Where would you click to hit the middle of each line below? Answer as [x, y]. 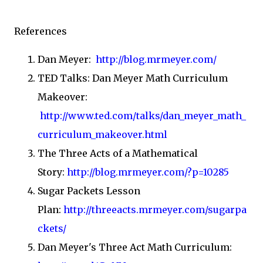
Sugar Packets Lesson [89, 191]
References [41, 31]
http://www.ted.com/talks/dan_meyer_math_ [143, 116]
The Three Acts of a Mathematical [118, 153]
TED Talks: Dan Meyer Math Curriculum [133, 78]
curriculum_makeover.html [102, 134]
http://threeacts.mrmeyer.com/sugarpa [155, 210]
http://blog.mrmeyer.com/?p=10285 [148, 172]
